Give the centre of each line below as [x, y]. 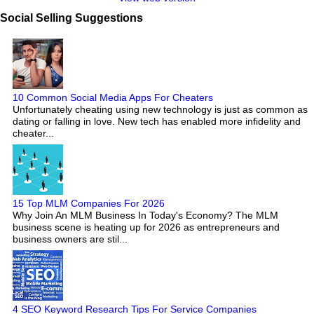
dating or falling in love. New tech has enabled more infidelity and [157, 121]
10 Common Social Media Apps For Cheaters [113, 97]
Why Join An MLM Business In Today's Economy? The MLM [145, 215]
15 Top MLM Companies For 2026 [89, 203]
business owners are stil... [70, 239]
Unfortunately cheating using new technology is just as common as [160, 109]
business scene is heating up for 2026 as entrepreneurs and [146, 227]
